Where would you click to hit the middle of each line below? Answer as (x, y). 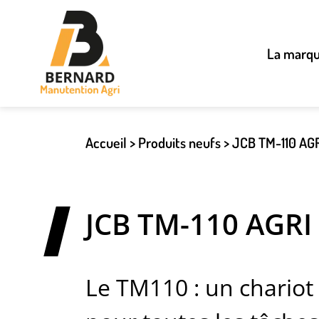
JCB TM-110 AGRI (199, 224)
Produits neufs (179, 142)
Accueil (106, 142)
